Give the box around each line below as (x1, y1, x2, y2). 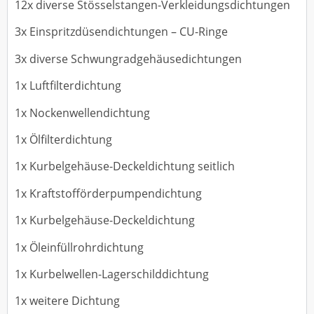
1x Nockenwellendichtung (15, 104, 150, 121)
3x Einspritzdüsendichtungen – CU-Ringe (15, 24, 228, 40)
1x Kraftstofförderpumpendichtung (15, 185, 202, 201)
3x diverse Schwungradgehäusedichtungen (15, 50, 242, 67)
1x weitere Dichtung (15, 293, 120, 309)
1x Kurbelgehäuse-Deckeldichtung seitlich (15, 158, 235, 175)
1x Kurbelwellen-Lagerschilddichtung (15, 266, 209, 282)
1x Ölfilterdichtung (15, 132, 112, 148)
